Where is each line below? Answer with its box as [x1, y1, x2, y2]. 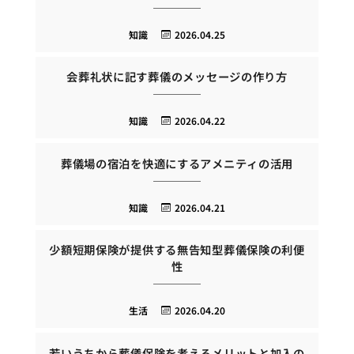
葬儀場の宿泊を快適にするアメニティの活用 [60, 154, 294, 171]
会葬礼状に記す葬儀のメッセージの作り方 [66, 68, 288, 85]
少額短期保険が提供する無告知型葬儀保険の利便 [49, 241, 305, 258]
